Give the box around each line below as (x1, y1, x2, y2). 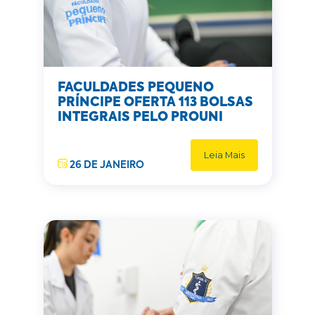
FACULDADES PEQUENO (57, 82, 214, 94)
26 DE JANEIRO (67, 160, 144, 170)
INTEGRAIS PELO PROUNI (57, 111, 223, 124)
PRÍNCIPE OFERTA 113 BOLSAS (57, 96, 253, 109)
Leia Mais (203, 150, 245, 160)
